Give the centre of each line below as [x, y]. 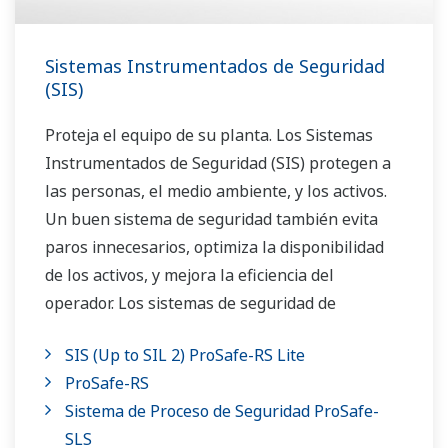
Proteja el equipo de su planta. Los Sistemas [209, 135]
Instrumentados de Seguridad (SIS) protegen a [218, 163]
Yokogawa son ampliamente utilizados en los [212, 331]
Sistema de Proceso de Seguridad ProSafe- [222, 411]
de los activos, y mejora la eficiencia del [189, 275]
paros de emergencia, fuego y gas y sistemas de [221, 359]
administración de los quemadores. [174, 387]
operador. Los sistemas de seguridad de [190, 303]
